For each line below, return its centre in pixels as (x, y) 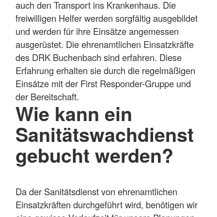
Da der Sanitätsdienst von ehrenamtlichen (96, 191)
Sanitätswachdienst (105, 134)
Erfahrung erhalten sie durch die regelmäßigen (105, 70)
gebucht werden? (94, 155)
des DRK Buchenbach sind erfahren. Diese (99, 57)
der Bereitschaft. (47, 97)
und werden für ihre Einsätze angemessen (97, 31)
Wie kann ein (74, 114)
